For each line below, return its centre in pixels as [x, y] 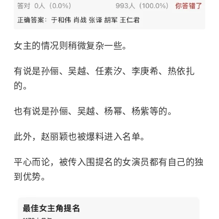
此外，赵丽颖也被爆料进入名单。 [82, 137]
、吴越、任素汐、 [95, 72]
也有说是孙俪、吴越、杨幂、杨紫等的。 [95, 112]
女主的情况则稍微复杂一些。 [73, 46]
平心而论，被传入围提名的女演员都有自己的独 [109, 163]
